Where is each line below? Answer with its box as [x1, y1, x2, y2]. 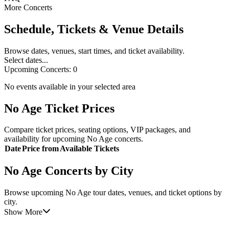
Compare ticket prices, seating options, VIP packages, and [4, 125, 191, 134]
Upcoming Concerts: [4, 64, 71, 74]
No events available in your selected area [4, 82, 135, 91]
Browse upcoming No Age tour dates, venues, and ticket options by [4, 188, 222, 197]
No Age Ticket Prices [4, 101, 114, 115]
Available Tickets [60, 144, 119, 153]
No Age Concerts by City [4, 164, 133, 178]
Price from [22, 144, 59, 153]
